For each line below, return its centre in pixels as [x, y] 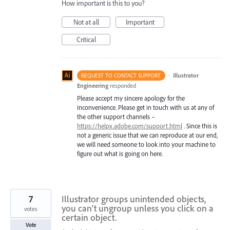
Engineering [93, 85]
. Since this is [200, 126]
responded [123, 85]
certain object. [89, 217]
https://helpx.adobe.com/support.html [130, 126]
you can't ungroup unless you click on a [138, 208]
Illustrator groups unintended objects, [134, 199]
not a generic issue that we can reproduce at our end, [147, 135]
